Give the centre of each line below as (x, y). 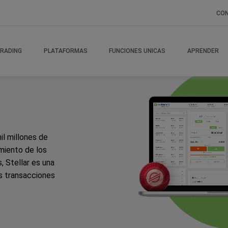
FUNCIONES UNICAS (137, 51)
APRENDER (203, 51)
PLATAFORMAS (65, 51)
